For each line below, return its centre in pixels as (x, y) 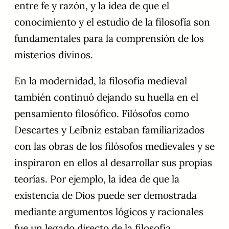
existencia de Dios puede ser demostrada (106, 196)
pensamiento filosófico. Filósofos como (102, 114)
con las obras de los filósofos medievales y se (114, 146)
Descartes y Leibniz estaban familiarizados (109, 130)
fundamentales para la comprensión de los (109, 39)
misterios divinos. (54, 55)
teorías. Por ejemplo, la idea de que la (97, 179)
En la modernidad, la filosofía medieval (101, 81)
